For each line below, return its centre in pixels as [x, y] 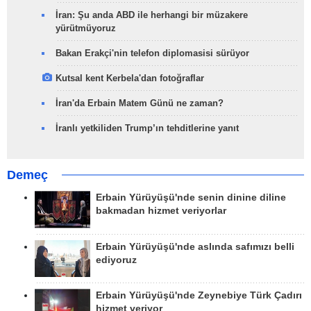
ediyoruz [116, 260]
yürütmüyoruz [86, 28]
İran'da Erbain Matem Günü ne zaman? [140, 103]
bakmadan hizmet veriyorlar [161, 211]
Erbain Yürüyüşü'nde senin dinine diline [191, 198]
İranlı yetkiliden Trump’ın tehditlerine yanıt [147, 128]
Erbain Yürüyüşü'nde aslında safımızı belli [195, 246]
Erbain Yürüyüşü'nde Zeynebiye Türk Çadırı [199, 295]
